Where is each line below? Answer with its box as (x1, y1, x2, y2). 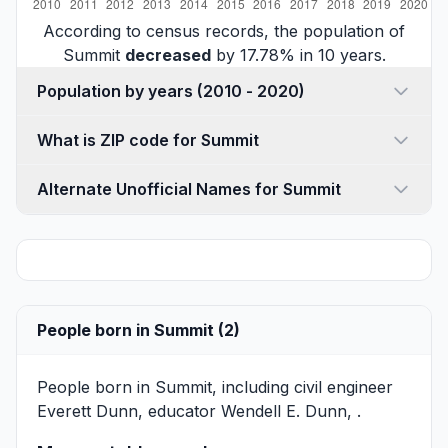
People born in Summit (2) (37, 319, 240, 340)
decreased (124, 44, 211, 65)
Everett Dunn (37, 400, 138, 421)
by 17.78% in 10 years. (210, 44, 386, 65)
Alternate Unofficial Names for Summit (37, 178, 341, 199)
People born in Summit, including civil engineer (37, 376, 393, 397)
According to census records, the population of (43, 20, 405, 41)
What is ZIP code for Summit (37, 129, 259, 150)
